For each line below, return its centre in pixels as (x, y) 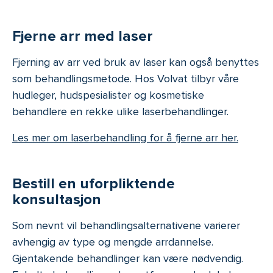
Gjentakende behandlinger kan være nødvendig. (128, 258)
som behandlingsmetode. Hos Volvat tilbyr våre (126, 78)
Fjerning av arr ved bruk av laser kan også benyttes (136, 62)
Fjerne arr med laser (83, 36)
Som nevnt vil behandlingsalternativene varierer (126, 225)
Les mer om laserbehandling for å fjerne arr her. (125, 137)
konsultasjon (58, 199)
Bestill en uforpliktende (94, 183)
